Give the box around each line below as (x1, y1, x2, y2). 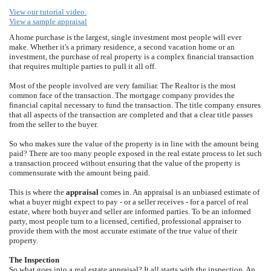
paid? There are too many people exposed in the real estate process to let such (9, 149, 262, 158)
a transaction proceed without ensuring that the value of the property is (9, 158, 240, 168)
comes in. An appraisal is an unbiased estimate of (99, 188, 260, 197)
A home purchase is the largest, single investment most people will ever (9, 33, 241, 42)
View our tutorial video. (9, 7, 87, 16)
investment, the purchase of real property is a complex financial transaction (9, 52, 254, 61)
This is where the (9, 188, 66, 197)
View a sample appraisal (9, 17, 87, 26)
